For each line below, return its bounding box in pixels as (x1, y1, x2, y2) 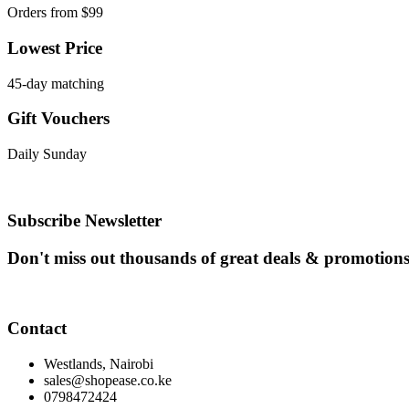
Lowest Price (7, 37, 102, 58)
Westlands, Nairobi (44, 355, 153, 372)
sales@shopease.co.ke (44, 372, 172, 388)
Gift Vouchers (7, 109, 110, 129)
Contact (7, 318, 67, 338)
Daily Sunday (7, 146, 87, 163)
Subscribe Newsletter (7, 210, 162, 230)
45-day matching (7, 75, 104, 91)
